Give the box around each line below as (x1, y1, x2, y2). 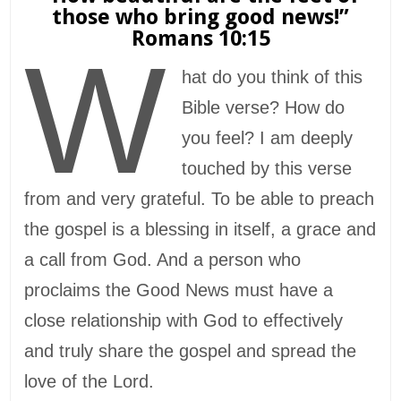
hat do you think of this (182, 67, 363, 88)
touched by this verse (182, 158, 352, 179)
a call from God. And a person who (24, 250, 302, 270)
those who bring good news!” (52, 4, 349, 30)
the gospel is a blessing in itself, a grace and (24, 219, 377, 240)
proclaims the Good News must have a (24, 280, 334, 301)
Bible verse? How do (182, 98, 345, 118)
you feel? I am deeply (182, 128, 353, 149)
